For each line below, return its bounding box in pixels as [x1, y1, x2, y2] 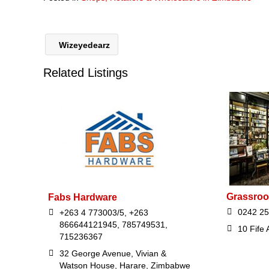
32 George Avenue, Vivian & [59, 249, 166, 259]
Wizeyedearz [56, 40, 110, 50]
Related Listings [43, 66, 128, 79]
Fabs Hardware [48, 192, 117, 203]
